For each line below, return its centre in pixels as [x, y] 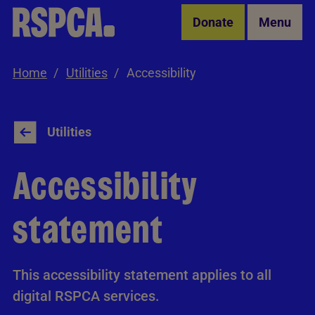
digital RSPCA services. [86, 296]
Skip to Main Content [64, 15]
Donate [213, 22]
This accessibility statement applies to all [142, 275]
